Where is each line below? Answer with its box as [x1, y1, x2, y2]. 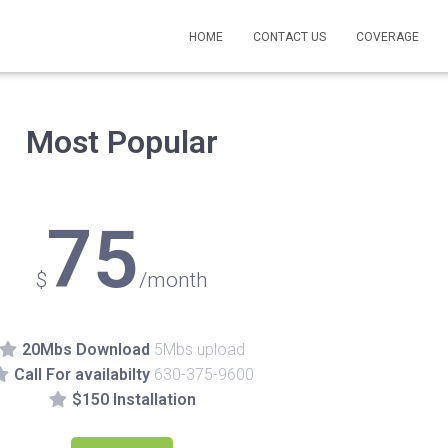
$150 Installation [71, 390, 196, 409]
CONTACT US [253, 30, 326, 44]
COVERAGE [356, 30, 419, 44]
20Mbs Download [22, 340, 150, 359]
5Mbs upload [154, 340, 245, 359]
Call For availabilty [13, 365, 150, 384]
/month [139, 268, 208, 292]
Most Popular [26, 123, 218, 161]
